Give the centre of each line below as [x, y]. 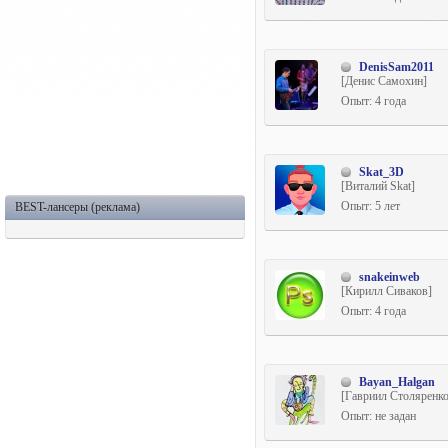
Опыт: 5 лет [370, 205]
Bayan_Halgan [397, 382]
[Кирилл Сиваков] [386, 291]
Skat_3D [381, 172]
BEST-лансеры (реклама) [77, 207]
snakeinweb [389, 277]
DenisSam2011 [396, 67]
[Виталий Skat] [378, 186]
